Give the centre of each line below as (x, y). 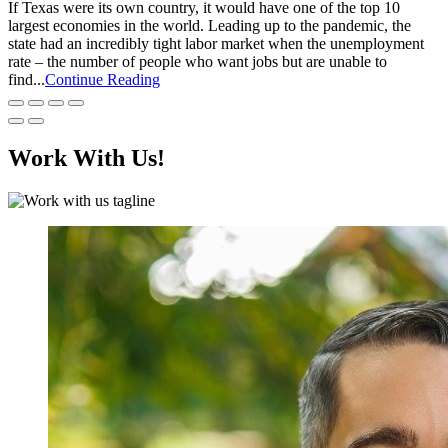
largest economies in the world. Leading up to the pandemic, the (209, 26)
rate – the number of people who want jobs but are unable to (197, 62)
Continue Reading (102, 80)
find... (26, 80)
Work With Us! (86, 158)
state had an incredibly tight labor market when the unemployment (216, 44)
